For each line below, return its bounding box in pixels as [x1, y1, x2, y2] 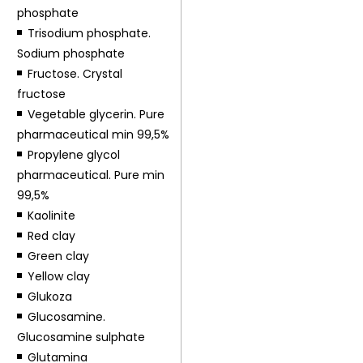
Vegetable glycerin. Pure [27, 106, 164, 122]
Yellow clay [27, 268, 90, 284]
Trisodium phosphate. [27, 25, 151, 41]
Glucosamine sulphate [16, 329, 145, 345]
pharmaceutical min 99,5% [16, 126, 169, 143]
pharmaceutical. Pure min [16, 167, 164, 183]
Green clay [27, 248, 89, 264]
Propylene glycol [27, 147, 120, 163]
